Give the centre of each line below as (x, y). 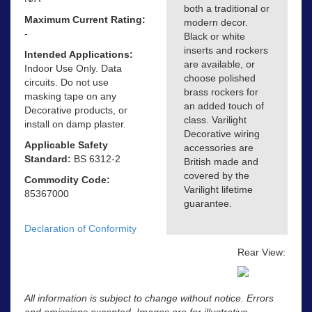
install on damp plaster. (75, 124)
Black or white (214, 36)
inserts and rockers (226, 50)
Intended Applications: (79, 54)
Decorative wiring (222, 133)
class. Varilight (215, 119)
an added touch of (224, 106)
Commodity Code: (67, 179)
